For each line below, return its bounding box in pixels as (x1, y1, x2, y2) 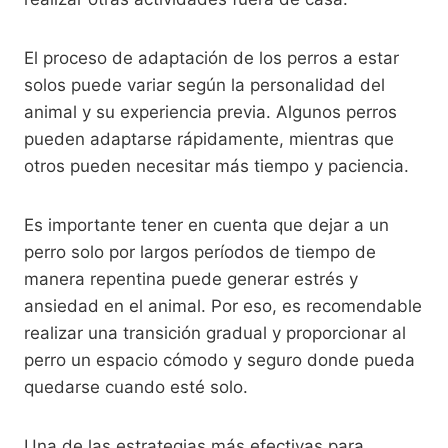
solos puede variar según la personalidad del (24, 74, 385, 95)
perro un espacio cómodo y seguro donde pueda (24, 349, 415, 370)
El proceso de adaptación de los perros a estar (24, 47, 399, 68)
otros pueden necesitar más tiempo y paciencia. (24, 155, 409, 176)
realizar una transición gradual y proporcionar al (24, 322, 406, 343)
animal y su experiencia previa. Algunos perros (24, 101, 397, 122)
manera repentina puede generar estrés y (24, 268, 358, 289)
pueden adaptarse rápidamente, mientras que (24, 128, 394, 149)
